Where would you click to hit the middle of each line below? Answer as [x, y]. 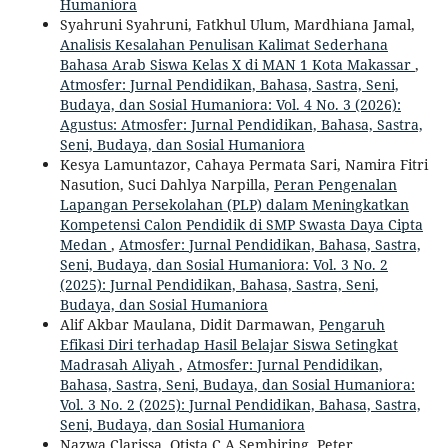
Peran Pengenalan [335, 184]
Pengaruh [351, 324]
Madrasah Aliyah [119, 364]
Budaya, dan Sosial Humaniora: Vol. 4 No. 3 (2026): [230, 104]
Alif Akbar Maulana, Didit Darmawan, [189, 324]
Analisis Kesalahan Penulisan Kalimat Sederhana [223, 44]
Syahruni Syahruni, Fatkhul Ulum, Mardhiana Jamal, [237, 24]
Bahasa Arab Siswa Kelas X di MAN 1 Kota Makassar [237, 64]
